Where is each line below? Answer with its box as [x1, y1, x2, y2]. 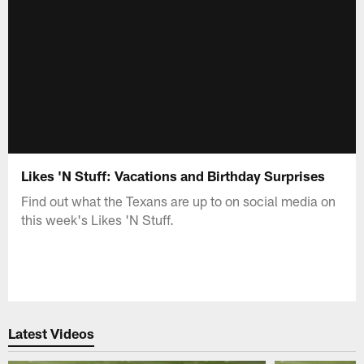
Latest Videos [8, 325, 95, 342]
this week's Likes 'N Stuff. [21, 210, 175, 227]
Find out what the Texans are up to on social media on [21, 192, 336, 209]
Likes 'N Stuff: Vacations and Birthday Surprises [21, 167, 329, 184]
